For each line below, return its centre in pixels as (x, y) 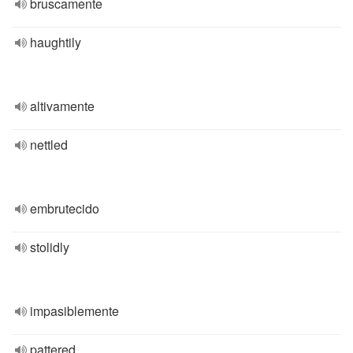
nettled (49, 145)
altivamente (62, 106)
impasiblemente (74, 311)
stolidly (50, 247)
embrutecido (65, 208)
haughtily (56, 42)
